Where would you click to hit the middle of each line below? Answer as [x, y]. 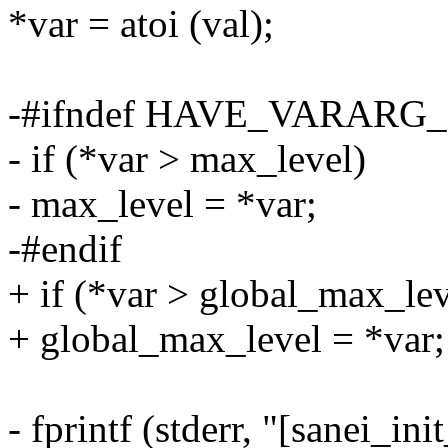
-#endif [65, 249]
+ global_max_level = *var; [226, 339]
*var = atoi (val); [141, 24]
